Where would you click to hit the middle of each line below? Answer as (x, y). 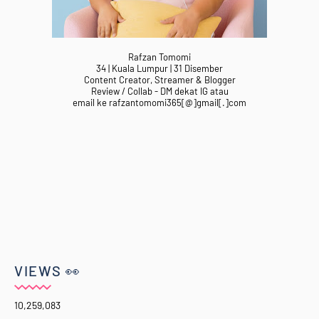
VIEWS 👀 (48, 270)
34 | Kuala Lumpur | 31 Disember (159, 68)
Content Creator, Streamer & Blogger (159, 79)
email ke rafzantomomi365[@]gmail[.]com (159, 102)
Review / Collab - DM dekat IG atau (159, 91)
